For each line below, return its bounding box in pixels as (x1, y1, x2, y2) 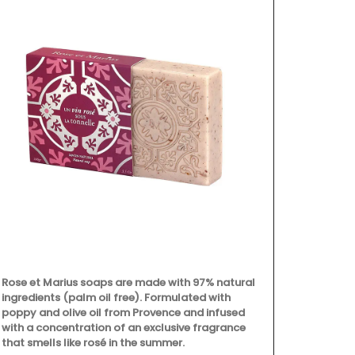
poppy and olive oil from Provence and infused (2, 304, 245, 320)
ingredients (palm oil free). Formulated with (2, 289, 231, 305)
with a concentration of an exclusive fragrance (2, 319, 246, 335)
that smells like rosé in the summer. (2, 334, 185, 350)
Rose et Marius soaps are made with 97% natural (2, 274, 255, 290)
